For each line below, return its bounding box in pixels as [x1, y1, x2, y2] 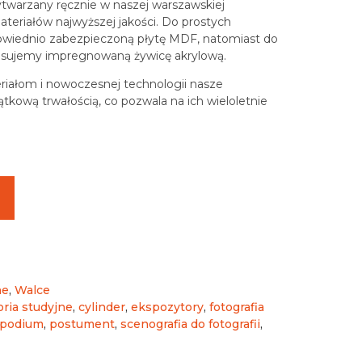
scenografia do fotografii [120, 316, 260, 331]
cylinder [78, 299, 125, 314]
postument [49, 316, 115, 331]
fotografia [209, 299, 264, 314]
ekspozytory [131, 299, 204, 314]
